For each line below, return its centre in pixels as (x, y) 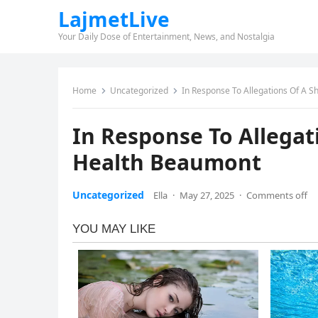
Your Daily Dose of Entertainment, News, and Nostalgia (166, 37)
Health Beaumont (167, 162)
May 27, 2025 (207, 195)
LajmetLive (114, 19)
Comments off (277, 195)
